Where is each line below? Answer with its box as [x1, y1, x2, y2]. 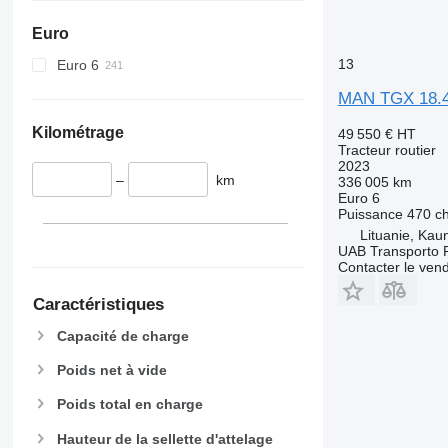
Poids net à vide [56, 362, 167, 379]
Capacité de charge [56, 328, 189, 345]
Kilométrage [31, 123, 124, 141]
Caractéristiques [32, 295, 164, 315]
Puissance [337, 206, 403, 222]
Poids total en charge [56, 396, 203, 413]
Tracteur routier [337, 142, 436, 158]
